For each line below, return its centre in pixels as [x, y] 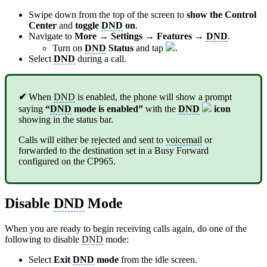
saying [32, 108]
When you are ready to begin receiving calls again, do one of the [126, 229]
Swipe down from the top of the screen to [108, 14]
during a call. [101, 58]
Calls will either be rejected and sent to [92, 139]
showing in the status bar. [66, 119]
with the [159, 108]
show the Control [221, 14]
